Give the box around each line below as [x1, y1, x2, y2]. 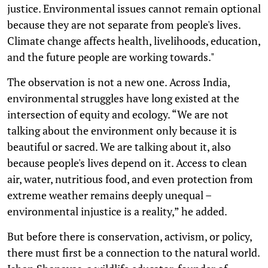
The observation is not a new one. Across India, [7, 74, 230, 89]
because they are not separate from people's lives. [7, 17, 240, 32]
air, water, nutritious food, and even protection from [7, 171, 253, 186]
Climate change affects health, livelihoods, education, [7, 33, 260, 48]
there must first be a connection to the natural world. [7, 245, 260, 260]
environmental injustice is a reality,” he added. [7, 203, 227, 218]
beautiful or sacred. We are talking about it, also [7, 139, 231, 154]
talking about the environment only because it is [7, 123, 237, 138]
